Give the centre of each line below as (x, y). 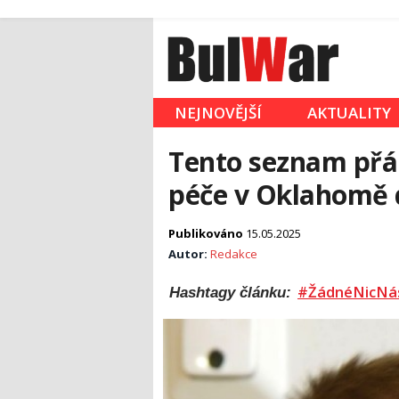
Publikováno (207, 234)
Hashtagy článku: (232, 293)
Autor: (189, 254)
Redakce (234, 254)
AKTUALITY (349, 113)
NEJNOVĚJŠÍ (218, 113)
